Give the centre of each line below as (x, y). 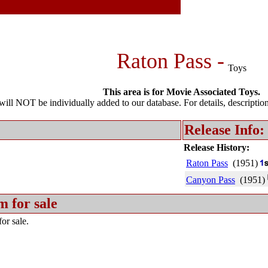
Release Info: (224, 130)
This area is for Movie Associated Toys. (182, 92)
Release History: (217, 147)
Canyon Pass (211, 180)
